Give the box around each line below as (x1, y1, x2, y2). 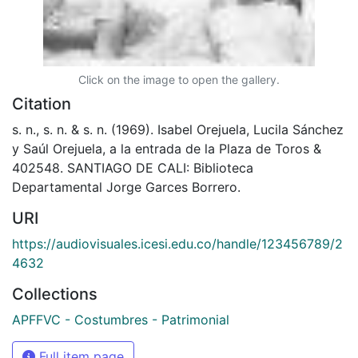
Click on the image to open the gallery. (78, 72, 280, 86)
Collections (12, 284, 97, 304)
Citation (12, 93, 71, 113)
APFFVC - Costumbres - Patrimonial (12, 311, 229, 328)
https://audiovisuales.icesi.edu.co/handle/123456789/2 (12, 235, 343, 252)
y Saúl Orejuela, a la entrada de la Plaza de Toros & (12, 140, 321, 157)
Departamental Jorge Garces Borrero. (12, 178, 241, 195)
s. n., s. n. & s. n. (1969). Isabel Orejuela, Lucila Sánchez (12, 121, 344, 137)
